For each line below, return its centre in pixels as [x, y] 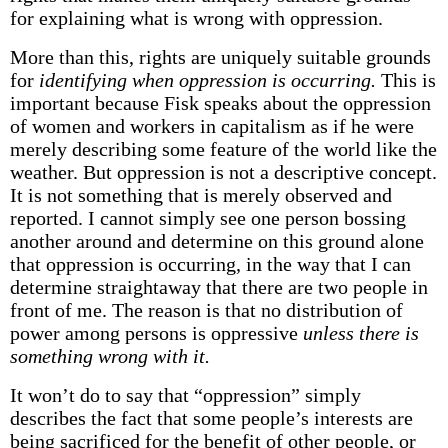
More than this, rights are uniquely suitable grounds [220, 57]
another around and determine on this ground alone [216, 241]
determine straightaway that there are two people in [218, 287]
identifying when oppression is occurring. [207, 80]
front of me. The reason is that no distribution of [206, 310]
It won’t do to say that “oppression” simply [185, 395]
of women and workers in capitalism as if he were [211, 126]
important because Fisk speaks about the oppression [220, 103]
